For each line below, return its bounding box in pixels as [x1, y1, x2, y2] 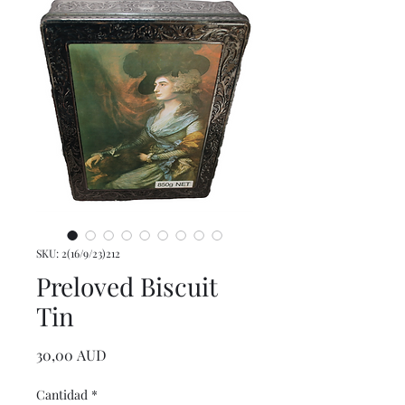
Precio [106, 344, 147, 363]
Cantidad [36, 386, 88, 403]
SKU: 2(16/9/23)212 [36, 246, 120, 260]
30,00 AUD [36, 345, 107, 364]
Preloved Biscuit [36, 269, 218, 303]
